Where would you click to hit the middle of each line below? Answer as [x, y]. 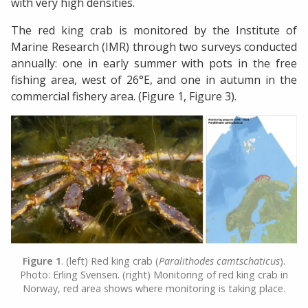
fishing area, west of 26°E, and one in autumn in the [154, 79]
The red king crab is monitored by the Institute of [154, 30]
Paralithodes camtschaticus [219, 261]
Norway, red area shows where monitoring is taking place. [154, 289]
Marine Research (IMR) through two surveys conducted [154, 46]
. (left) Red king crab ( [110, 261]
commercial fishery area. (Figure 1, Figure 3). [124, 96]
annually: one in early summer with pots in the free [154, 63]
